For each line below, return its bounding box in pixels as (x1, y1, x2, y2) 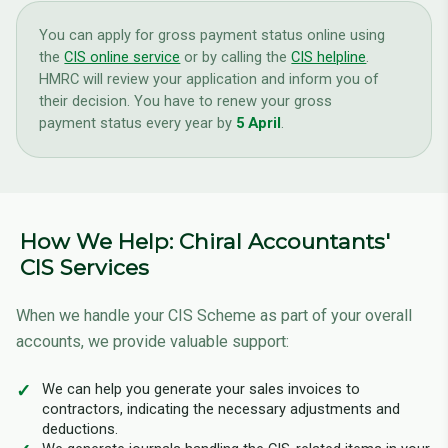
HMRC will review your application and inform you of (39, 70, 379, 89)
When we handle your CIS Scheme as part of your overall (16, 305, 412, 325)
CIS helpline (291, 48, 367, 67)
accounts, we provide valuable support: (16, 331, 289, 351)
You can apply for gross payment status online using (39, 26, 386, 45)
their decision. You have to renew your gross (39, 92, 333, 111)
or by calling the (180, 48, 292, 67)
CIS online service (64, 48, 181, 67)
